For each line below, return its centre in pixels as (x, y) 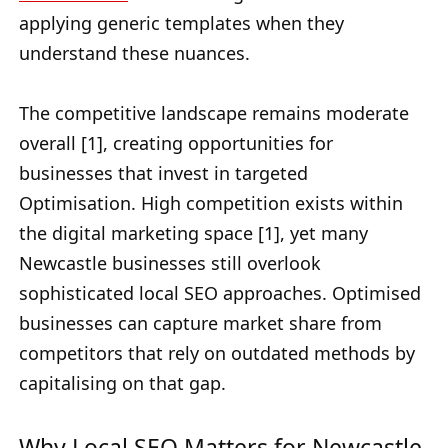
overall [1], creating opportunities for (176, 143)
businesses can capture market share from (200, 323)
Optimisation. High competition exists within (211, 203)
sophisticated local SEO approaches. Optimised (220, 293)
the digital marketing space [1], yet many (193, 233)
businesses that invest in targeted (163, 173)
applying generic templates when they (181, 23)
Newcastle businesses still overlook (170, 263)
